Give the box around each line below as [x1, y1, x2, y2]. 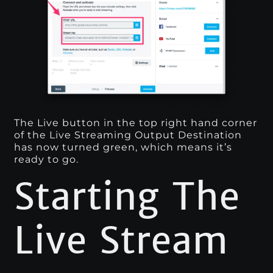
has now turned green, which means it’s [14, 141, 233, 154]
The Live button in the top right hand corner [14, 117, 258, 129]
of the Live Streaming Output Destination [14, 129, 243, 141]
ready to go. [14, 154, 79, 166]
